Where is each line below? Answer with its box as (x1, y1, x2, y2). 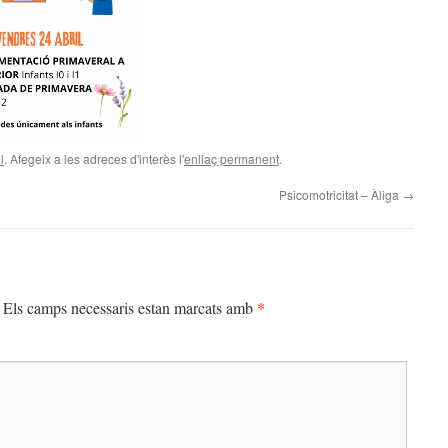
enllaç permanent (184, 150, 279, 167)
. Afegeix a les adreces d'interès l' (4, 150, 184, 167)
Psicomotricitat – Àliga (279, 186, 402, 203)
